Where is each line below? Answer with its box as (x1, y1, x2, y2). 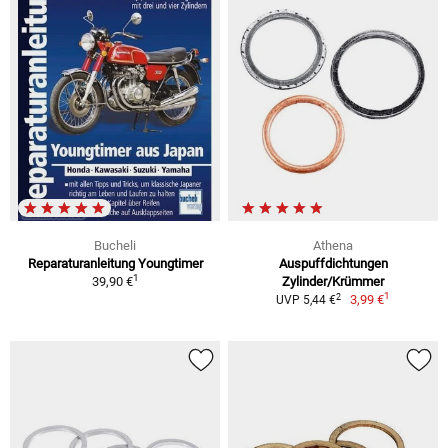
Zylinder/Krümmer (282, 274, 384, 290)
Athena (313, 238, 353, 254)
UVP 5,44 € (275, 293, 336, 308)
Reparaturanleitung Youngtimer (27, 256, 203, 272)
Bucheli (94, 238, 136, 254)
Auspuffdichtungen (278, 256, 388, 272)
